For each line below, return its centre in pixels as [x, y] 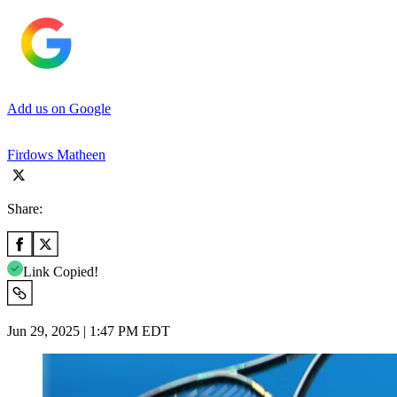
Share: [25, 208]
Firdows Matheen [56, 154]
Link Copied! [61, 271]
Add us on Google [59, 108]
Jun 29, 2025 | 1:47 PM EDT [89, 331]
